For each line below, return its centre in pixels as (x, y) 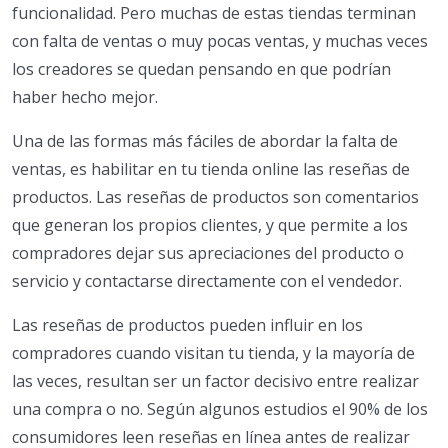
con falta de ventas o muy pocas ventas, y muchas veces (220, 40)
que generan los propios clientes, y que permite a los (210, 224)
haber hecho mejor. (85, 96)
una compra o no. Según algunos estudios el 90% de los (220, 408)
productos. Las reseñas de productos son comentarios (215, 196)
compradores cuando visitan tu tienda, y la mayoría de (213, 352)
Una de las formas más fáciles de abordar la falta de (205, 140)
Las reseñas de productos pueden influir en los (187, 324)
